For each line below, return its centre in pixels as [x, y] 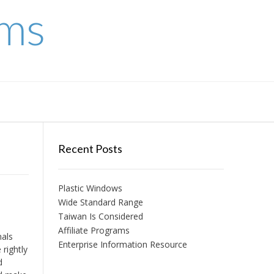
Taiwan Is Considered [100, 216]
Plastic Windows [90, 188]
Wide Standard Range [100, 202]
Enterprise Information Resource [122, 244]
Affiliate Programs [94, 230]
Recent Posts [90, 149]
